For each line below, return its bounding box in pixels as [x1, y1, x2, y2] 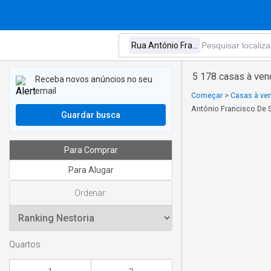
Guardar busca [61, 110, 120, 120]
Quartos [9, 240, 41, 250]
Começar [191, 91, 223, 100]
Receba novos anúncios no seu [35, 74, 152, 84]
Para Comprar [64, 145, 118, 155]
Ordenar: [74, 188, 107, 198]
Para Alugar [68, 165, 114, 175]
